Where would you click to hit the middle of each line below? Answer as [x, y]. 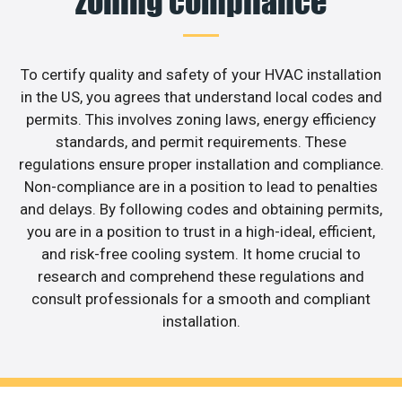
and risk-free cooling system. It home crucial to [201, 253]
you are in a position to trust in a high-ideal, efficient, [201, 231]
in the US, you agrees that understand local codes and [201, 96]
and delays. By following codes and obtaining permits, [201, 209]
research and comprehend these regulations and [201, 276]
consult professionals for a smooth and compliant [201, 298]
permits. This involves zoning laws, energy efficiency [201, 119]
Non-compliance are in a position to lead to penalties [201, 186]
